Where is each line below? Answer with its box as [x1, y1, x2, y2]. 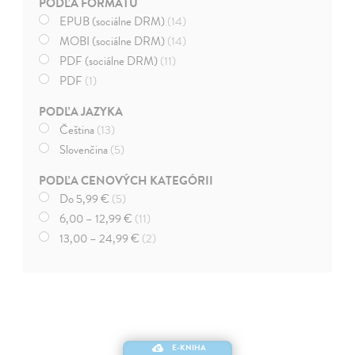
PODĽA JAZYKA [39, 102, 124, 120]
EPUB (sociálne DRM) [59, 12, 168, 30]
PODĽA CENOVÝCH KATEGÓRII [39, 171, 214, 189]
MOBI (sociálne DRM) [59, 32, 168, 50]
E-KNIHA [172, 341, 207, 353]
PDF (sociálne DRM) [59, 52, 161, 70]
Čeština [59, 120, 97, 139]
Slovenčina [59, 140, 111, 158]
